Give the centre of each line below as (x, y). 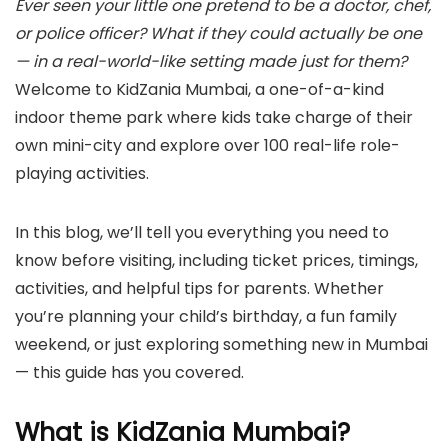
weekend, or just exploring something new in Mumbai (221, 344)
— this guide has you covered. (129, 372)
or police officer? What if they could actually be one (218, 33)
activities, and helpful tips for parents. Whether (199, 288)
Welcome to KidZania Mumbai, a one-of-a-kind (199, 89)
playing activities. (82, 173)
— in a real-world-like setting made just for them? (211, 61)
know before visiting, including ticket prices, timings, (216, 260)
